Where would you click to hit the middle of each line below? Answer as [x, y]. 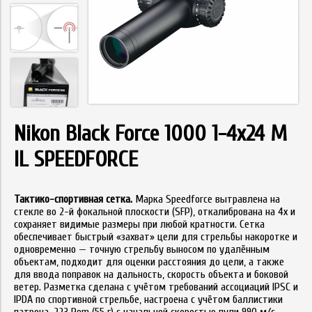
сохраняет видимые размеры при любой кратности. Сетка [139, 224]
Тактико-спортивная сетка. [73, 199]
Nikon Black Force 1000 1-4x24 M [150, 133]
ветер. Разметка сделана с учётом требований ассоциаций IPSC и [156, 287]
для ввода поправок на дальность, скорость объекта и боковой [151, 274]
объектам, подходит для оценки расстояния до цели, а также [149, 262]
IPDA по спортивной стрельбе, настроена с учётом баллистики [148, 299]
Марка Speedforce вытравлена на [206, 199]
